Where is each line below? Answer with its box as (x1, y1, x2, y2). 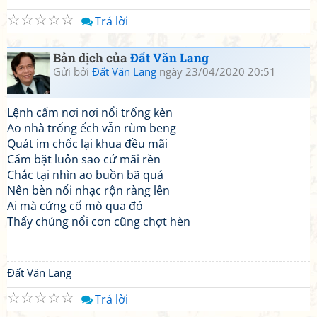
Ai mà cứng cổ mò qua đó (7, 198, 143, 214)
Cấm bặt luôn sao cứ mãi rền (7, 151, 161, 167)
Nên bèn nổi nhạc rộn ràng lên (7, 183, 170, 198)
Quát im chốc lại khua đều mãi (7, 136, 168, 151)
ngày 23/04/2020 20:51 (156, 64, 276, 79)
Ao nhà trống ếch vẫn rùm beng (7, 120, 176, 136)
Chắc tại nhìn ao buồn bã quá (7, 167, 163, 183)
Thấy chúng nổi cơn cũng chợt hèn (7, 214, 190, 229)
